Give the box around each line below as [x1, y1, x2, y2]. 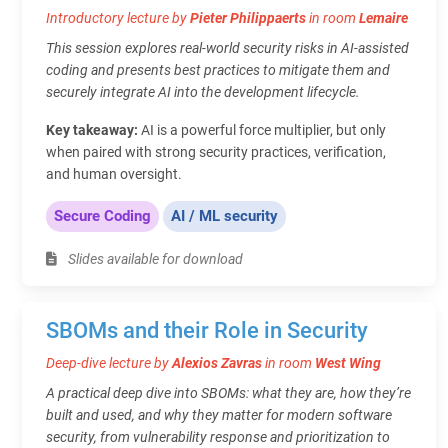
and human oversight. [46, 165, 182, 182]
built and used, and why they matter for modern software [46, 406, 392, 423]
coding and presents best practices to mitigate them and [46, 61, 390, 78]
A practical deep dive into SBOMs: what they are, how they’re [46, 384, 411, 401]
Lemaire [359, 9, 408, 26]
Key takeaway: [46, 121, 141, 138]
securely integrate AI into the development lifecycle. [46, 83, 360, 100]
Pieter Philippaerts [190, 9, 306, 26]
